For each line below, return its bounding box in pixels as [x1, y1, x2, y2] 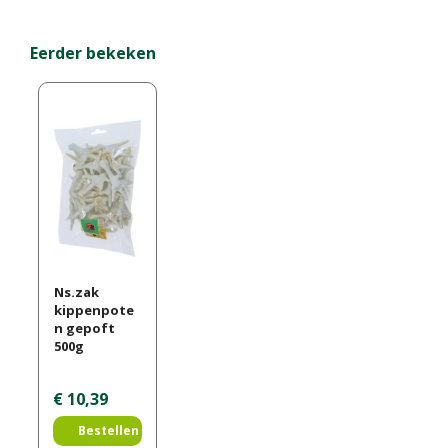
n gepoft [53, 319, 115, 338]
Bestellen [77, 422, 139, 440]
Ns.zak [53, 283, 99, 302]
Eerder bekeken [30, 41, 156, 64]
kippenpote [53, 301, 134, 320]
